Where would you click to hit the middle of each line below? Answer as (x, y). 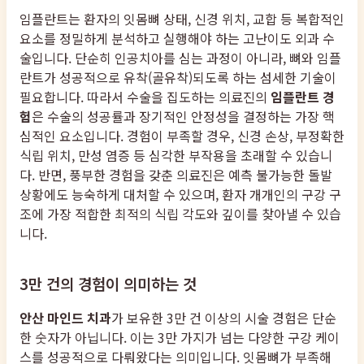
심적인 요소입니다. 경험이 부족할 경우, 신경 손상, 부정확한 (182, 136)
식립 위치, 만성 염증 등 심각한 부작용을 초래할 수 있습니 (176, 156)
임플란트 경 (303, 97)
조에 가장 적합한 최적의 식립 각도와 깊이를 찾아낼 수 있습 (180, 214)
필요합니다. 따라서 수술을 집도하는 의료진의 (145, 97)
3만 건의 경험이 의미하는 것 (108, 283)
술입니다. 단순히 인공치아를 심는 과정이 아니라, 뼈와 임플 (180, 58)
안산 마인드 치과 (65, 318)
